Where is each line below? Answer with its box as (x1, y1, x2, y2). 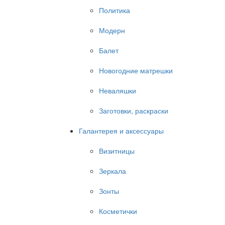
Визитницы (99, 146, 135, 156)
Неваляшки (99, 85, 136, 95)
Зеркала (99, 166, 126, 176)
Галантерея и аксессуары (79, 126, 164, 136)
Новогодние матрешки (99, 65, 173, 75)
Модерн (99, 25, 125, 35)
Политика (99, 5, 130, 15)
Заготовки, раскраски (99, 105, 168, 116)
